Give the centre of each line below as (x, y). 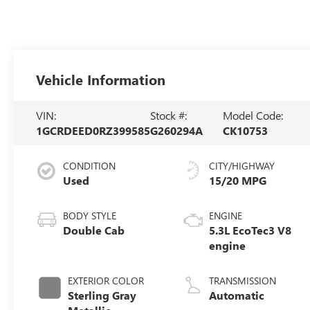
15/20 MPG (238, 181)
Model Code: (253, 116)
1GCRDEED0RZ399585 (93, 131)
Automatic (237, 295)
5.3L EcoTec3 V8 (250, 230)
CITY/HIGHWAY (242, 166)
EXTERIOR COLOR (106, 281)
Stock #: (169, 116)
